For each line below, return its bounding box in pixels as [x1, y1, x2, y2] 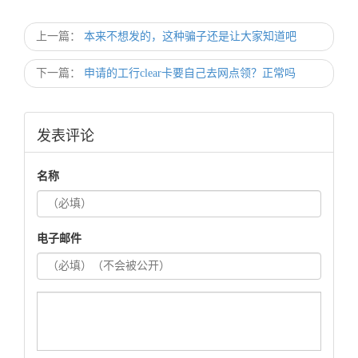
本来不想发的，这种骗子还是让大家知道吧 [84, 30, 296, 43]
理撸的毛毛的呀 [33, 6, 111, 18]
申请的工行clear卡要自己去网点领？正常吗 [84, 67, 296, 80]
